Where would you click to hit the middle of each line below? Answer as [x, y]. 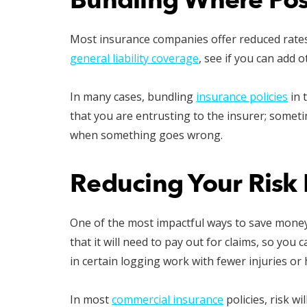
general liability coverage [134, 58]
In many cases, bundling [133, 97]
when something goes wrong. [146, 135]
